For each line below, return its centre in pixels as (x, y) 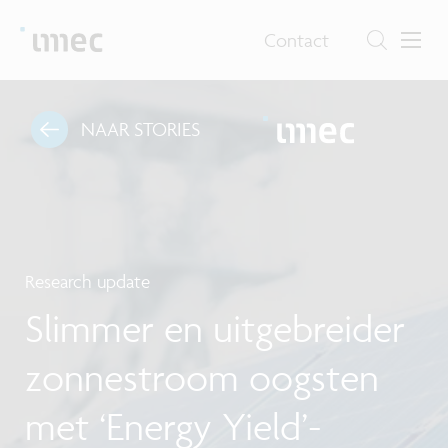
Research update (87, 282)
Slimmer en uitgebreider (215, 328)
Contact (297, 39)
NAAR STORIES (140, 129)
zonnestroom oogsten (202, 377)
